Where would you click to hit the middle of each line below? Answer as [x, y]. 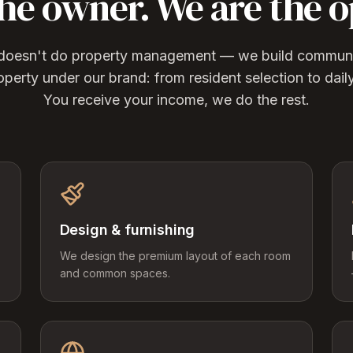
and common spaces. [115, 273]
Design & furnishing [127, 230]
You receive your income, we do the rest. [176, 100]
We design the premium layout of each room [175, 256]
